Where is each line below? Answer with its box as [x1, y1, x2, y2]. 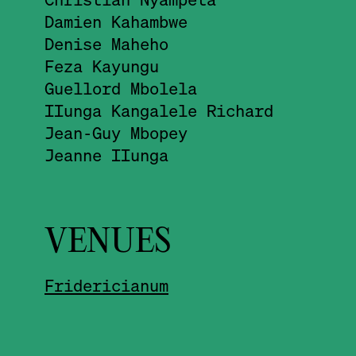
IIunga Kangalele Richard [44, 99, 273, 121]
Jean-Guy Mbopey [44, 122, 188, 143]
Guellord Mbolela [44, 77, 197, 99]
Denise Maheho [44, 33, 168, 54]
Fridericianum [44, 275, 168, 296]
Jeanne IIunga [44, 144, 168, 165]
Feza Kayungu [44, 55, 159, 76]
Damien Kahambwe [44, 10, 188, 32]
